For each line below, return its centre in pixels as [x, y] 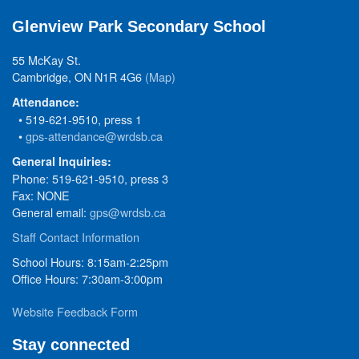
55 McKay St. [46, 60]
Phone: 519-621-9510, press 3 [90, 178]
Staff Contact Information [76, 237]
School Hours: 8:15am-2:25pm [90, 262]
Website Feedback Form [75, 311]
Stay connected [71, 345]
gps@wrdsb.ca [128, 212]
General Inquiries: [62, 161]
